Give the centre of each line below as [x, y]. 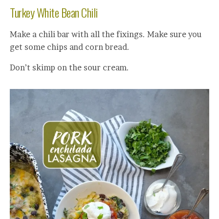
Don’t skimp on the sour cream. [69, 68]
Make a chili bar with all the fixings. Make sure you [106, 34]
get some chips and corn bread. [70, 47]
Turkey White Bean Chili [54, 12]
